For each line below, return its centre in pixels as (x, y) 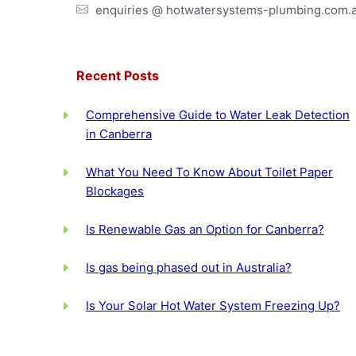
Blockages (115, 191)
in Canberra (119, 133)
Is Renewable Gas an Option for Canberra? (205, 229)
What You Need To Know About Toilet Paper (209, 172)
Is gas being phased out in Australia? (189, 267)
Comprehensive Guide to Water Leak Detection (218, 114)
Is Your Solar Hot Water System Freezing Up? (213, 305)
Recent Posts (118, 75)
